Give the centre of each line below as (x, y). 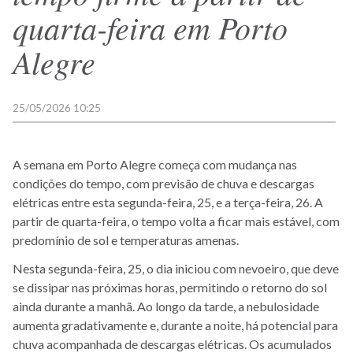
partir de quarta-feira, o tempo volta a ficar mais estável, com (176, 221)
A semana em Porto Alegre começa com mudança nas (155, 164)
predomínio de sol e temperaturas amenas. (126, 240)
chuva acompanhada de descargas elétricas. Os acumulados (172, 344)
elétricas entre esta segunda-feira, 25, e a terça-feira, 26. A (168, 202)
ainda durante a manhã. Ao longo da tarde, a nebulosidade (166, 306)
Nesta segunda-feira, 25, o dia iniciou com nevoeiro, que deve (176, 268)
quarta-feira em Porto (150, 27)
